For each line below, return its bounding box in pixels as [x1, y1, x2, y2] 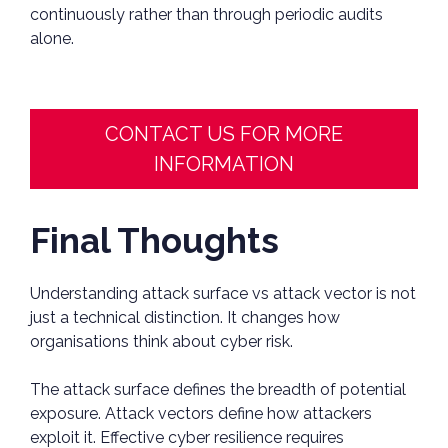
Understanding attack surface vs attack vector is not [30, 284, 416, 304]
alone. [30, 29, 74, 49]
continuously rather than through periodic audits [30, 5, 383, 25]
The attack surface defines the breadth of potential [30, 380, 406, 400]
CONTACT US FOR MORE [105, 122, 343, 147]
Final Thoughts [30, 220, 279, 262]
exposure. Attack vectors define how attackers [30, 404, 372, 424]
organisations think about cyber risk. [30, 332, 297, 352]
